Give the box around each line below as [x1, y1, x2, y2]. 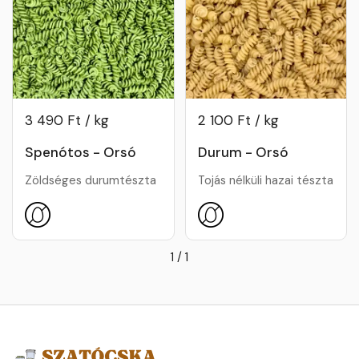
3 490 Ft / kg [25, 111, 109, 130]
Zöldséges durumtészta [25, 171, 156, 188]
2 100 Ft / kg [197, 111, 279, 130]
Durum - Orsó [197, 143, 288, 161]
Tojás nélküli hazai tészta [197, 171, 333, 188]
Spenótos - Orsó [25, 143, 136, 161]
